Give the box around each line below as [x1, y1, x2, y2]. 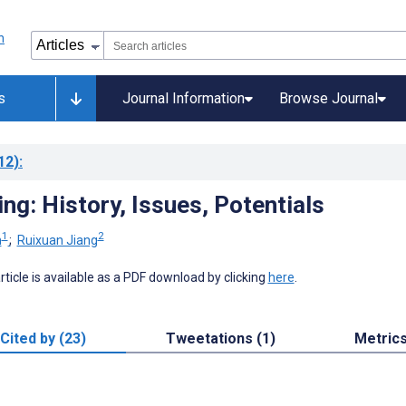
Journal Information [122, 90, 245, 107]
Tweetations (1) [165, 329, 275, 347]
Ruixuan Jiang [16, 232, 98, 247]
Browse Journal [279, 90, 378, 107]
